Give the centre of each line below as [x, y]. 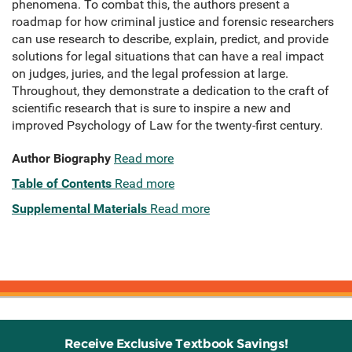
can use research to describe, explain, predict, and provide [170, 39]
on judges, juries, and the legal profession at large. [150, 74]
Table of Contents [62, 184]
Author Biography [61, 159]
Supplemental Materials [79, 209]
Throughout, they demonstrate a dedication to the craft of [170, 91]
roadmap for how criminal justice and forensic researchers [173, 22]
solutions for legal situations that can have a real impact [168, 57]
